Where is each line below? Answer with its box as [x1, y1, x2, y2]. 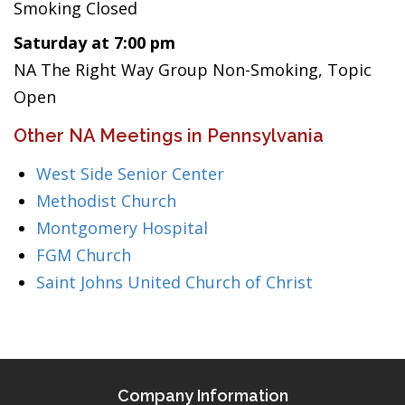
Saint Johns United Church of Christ [36, 271, 313, 293]
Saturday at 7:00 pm [14, 32, 175, 53]
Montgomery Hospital [36, 217, 208, 239]
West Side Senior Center [36, 163, 224, 184]
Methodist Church [36, 190, 176, 212]
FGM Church [36, 244, 131, 266]
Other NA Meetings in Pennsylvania [14, 125, 324, 146]
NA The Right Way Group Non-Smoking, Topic [14, 59, 372, 80]
